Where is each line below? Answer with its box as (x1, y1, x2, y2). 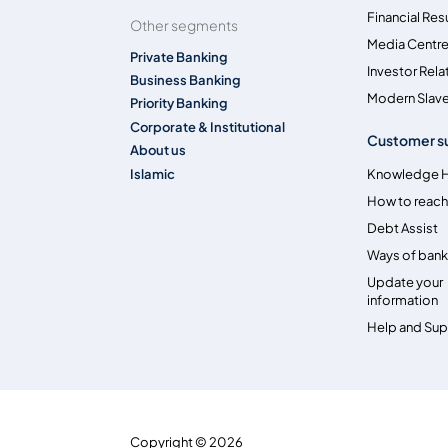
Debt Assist (367, 219, 439, 236)
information (367, 291, 439, 308)
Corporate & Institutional (130, 118, 286, 135)
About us (130, 142, 187, 159)
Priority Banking (130, 95, 229, 112)
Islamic (130, 165, 176, 182)
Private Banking (130, 48, 229, 65)
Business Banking (130, 72, 242, 89)
